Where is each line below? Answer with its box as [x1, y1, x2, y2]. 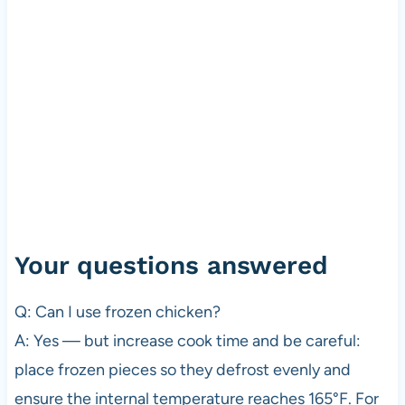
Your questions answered [14, 250, 328, 281]
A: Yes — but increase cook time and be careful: [14, 331, 361, 352]
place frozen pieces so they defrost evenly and [14, 360, 351, 381]
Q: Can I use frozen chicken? [14, 302, 221, 323]
